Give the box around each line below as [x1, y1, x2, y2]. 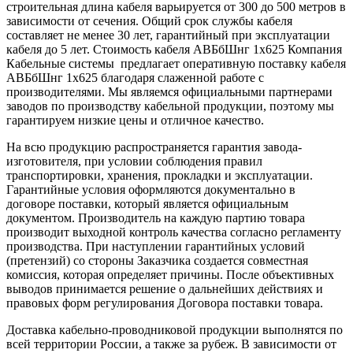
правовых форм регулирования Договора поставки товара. [6, 295, 323, 310]
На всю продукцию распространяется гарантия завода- [6, 139, 302, 154]
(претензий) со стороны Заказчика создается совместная [6, 253, 308, 267]
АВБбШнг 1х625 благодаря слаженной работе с [6, 70, 264, 84]
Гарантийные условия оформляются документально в [6, 182, 295, 196]
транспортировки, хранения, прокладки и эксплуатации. [6, 168, 313, 182]
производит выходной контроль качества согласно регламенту [6, 225, 341, 239]
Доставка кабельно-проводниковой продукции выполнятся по [6, 322, 343, 336]
